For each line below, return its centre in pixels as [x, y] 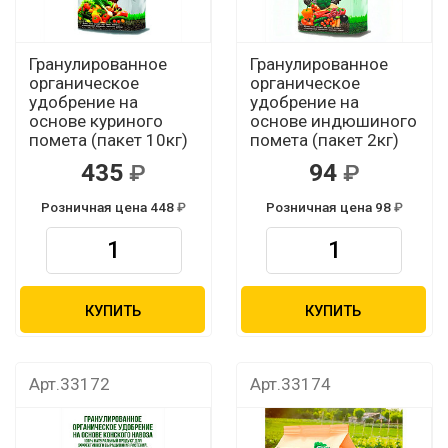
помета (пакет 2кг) [324, 140]
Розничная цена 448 [108, 207]
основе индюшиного [333, 121]
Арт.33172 [69, 384]
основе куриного [95, 121]
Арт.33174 [290, 384]
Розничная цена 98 [329, 207]
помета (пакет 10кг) [108, 140]
